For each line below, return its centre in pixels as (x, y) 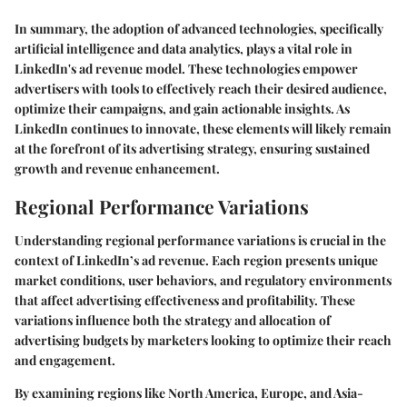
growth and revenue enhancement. (117, 168)
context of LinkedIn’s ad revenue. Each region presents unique (196, 261)
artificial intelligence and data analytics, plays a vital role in (184, 48)
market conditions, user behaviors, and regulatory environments (203, 281)
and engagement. (65, 361)
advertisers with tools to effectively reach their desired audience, (201, 88)
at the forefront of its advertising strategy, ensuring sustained (192, 148)
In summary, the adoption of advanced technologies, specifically (199, 28)
